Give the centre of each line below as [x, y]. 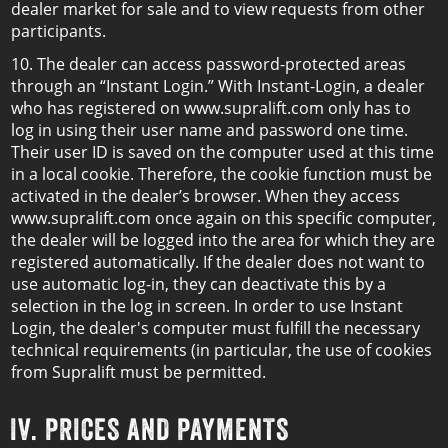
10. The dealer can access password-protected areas [208, 64]
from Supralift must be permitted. [138, 372]
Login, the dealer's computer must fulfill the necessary [215, 328]
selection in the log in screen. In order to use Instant [207, 306]
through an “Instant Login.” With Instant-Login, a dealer [218, 86]
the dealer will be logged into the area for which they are [223, 240]
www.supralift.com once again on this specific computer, [223, 218]
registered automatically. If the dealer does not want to [218, 262]
